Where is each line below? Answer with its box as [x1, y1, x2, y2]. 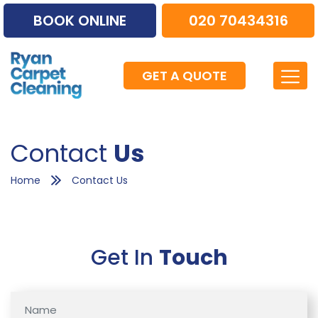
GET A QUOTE [141, 66, 227, 84]
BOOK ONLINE [33, 11, 126, 31]
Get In [90, 243, 159, 273]
